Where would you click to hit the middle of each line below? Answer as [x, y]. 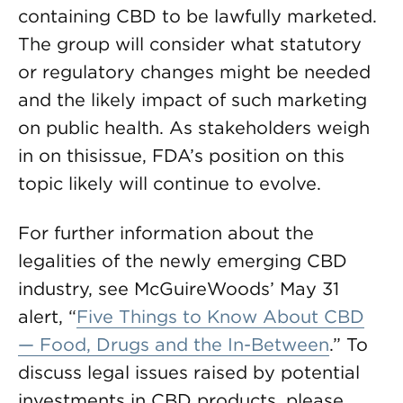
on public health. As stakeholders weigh [194, 128]
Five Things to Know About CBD [220, 317]
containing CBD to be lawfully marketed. [197, 16]
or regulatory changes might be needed [194, 72]
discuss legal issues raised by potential [189, 372]
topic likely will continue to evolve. [170, 184]
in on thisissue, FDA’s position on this [181, 156]
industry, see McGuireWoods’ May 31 [179, 289]
